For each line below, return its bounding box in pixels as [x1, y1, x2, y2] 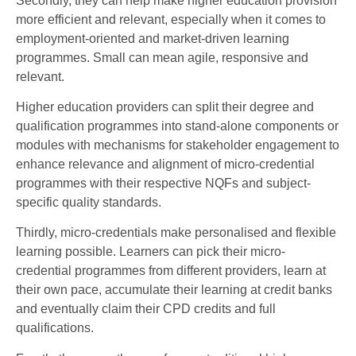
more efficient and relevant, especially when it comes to [16, 12, 326, 26]
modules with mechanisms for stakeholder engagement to [16, 138, 339, 153]
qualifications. [16, 321, 94, 335]
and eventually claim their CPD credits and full [16, 302, 276, 316]
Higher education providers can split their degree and [16, 100, 314, 114]
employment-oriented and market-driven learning [16, 31, 289, 45]
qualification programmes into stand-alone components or [16, 119, 339, 133]
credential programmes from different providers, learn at [16, 264, 326, 278]
